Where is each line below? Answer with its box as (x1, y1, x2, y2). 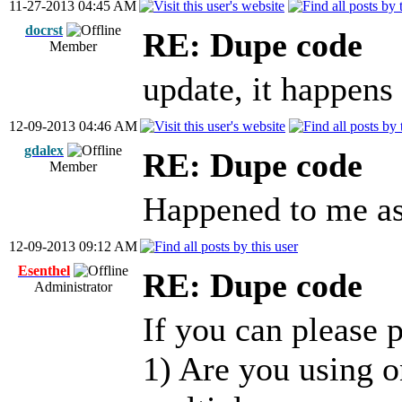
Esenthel (18, 263, 70, 278)
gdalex (24, 143, 64, 158)
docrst (25, 22, 63, 38)
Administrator (34, 279, 112, 294)
